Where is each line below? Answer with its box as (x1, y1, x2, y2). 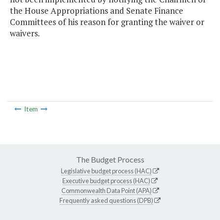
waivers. (10, 27, 40, 39)
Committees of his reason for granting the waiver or (10, 16, 204, 28)
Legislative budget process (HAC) (61, 166, 152, 175)
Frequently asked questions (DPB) (59, 196, 153, 204)
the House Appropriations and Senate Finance (10, 5, 183, 17)
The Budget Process (76, 154, 144, 164)
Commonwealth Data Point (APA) (61, 186, 152, 194)
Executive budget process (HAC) (62, 176, 150, 185)
